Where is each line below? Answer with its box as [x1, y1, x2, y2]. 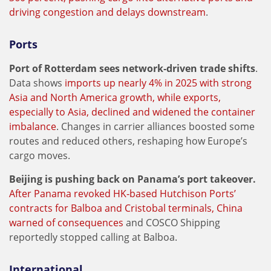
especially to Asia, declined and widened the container [9, 105, 255, 119]
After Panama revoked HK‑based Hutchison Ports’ [9, 187, 236, 200]
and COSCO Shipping [123, 216, 220, 229]
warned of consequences [9, 216, 123, 229]
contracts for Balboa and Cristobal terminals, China [9, 201, 243, 215]
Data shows [9, 76, 65, 90]
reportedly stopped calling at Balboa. [9, 230, 177, 244]
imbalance [9, 120, 56, 133]
